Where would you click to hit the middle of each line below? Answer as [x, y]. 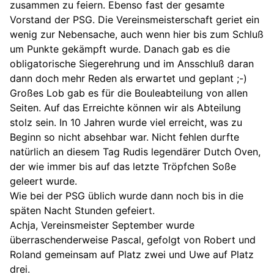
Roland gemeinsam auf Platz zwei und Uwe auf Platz [132, 255]
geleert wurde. [43, 181]
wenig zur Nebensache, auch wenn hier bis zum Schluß [137, 35]
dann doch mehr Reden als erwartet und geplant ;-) [128, 79]
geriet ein [238, 20]
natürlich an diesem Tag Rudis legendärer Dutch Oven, [135, 152]
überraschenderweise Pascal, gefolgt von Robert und [133, 240]
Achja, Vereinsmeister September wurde [102, 225]
